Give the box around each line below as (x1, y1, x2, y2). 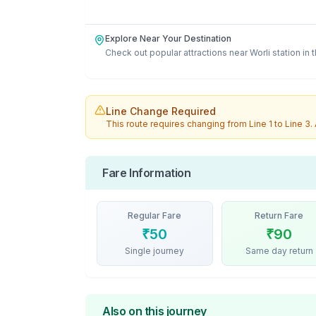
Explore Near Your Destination (105, 33, 231, 44)
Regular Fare (128, 210, 182, 221)
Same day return (245, 245, 313, 256)
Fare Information (102, 166, 191, 180)
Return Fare (255, 210, 304, 221)
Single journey (125, 245, 185, 256)
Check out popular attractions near (105, 47, 248, 58)
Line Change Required (106, 105, 216, 117)
